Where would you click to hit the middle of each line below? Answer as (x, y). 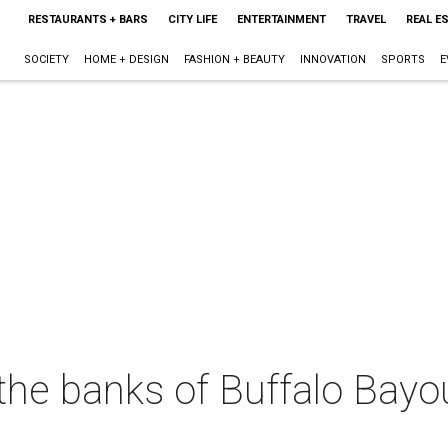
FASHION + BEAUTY (234, 59)
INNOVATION (332, 59)
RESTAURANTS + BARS (87, 19)
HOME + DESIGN (126, 59)
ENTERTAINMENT (281, 19)
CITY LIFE (192, 19)
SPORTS (402, 59)
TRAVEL (365, 19)
